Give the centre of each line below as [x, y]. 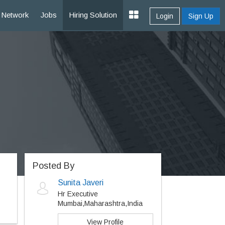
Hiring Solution [93, 15]
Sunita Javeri [80, 183]
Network [15, 15]
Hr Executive [78, 194]
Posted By [53, 166]
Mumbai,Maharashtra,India [100, 203]
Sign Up [201, 16]
